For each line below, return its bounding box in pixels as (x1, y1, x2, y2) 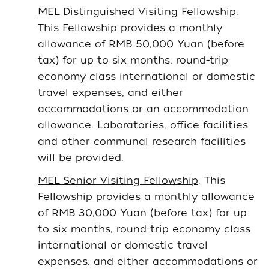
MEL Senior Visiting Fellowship (38, 174, 198, 186)
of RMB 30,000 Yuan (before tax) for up (38, 207, 247, 219)
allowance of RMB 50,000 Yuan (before (38, 38, 244, 50)
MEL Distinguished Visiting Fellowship (38, 5, 236, 17)
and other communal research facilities (38, 135, 246, 147)
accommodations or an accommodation (38, 103, 249, 115)
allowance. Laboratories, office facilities (38, 119, 248, 131)
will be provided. (38, 151, 124, 163)
